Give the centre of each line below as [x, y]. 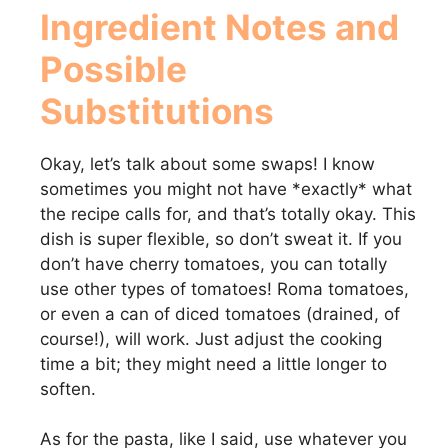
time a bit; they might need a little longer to [213, 363]
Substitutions [157, 110]
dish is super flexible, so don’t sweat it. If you [221, 238]
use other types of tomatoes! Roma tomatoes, [224, 288]
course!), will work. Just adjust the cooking [211, 338]
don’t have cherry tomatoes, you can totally [213, 263]
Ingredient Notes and [219, 26]
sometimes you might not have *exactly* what [226, 188]
